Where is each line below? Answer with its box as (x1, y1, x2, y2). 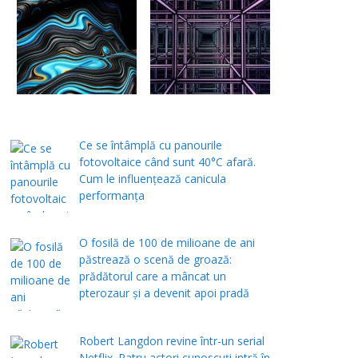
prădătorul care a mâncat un (78, 268, 226, 284)
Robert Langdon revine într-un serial (78, 333, 265, 349)
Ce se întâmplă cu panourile (78, 137, 222, 153)
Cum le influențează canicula (78, 170, 226, 186)
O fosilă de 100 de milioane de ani (78, 235, 255, 251)
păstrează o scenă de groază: (78, 252, 232, 268)
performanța (78, 187, 145, 203)
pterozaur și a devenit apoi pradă (78, 285, 249, 301)
